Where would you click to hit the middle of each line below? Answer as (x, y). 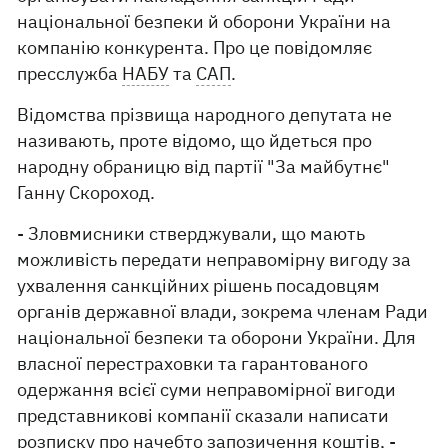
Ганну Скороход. (86, 192)
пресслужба (70, 73)
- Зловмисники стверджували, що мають (191, 233)
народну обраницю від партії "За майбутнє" (204, 166)
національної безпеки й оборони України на (204, 21)
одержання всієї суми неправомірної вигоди (207, 389)
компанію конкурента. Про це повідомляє (195, 47)
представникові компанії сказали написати (203, 415)
